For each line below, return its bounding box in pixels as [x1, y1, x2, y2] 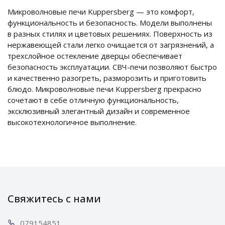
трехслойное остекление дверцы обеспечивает [8, 50, 182, 61]
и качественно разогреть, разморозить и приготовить [8, 72, 206, 83]
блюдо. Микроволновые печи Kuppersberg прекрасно [8, 83, 201, 94]
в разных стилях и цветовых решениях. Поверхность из [8, 28, 212, 39]
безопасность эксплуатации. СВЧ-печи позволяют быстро [8, 61, 217, 72]
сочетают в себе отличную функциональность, [8, 94, 179, 105]
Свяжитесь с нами [8, 191, 101, 205]
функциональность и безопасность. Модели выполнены [8, 17, 212, 28]
